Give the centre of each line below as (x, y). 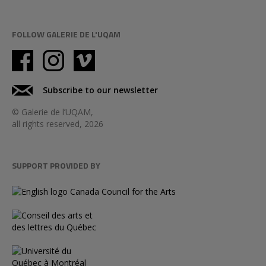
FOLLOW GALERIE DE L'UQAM (66, 34)
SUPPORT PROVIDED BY (56, 165)
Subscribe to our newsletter (100, 90)
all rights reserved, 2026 (58, 123)
